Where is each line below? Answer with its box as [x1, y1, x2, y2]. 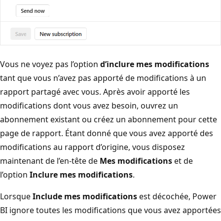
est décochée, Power [137, 191, 217, 202]
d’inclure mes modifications [100, 59, 209, 70]
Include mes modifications [33, 191, 137, 202]
